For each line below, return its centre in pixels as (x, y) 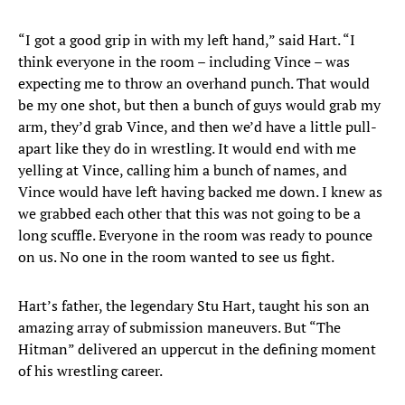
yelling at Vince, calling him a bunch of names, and (183, 170)
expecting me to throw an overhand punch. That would (194, 84)
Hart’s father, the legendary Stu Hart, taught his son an (194, 306)
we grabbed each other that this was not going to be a (189, 214)
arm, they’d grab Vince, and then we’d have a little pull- (198, 127)
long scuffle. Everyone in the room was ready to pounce (195, 235)
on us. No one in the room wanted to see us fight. (176, 257)
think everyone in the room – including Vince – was (184, 62)
